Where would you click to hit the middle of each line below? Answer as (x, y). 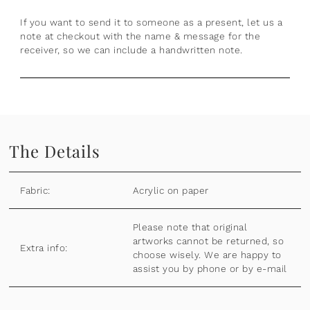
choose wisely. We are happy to (207, 254)
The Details (55, 151)
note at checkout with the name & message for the (140, 36)
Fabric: (35, 190)
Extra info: (44, 247)
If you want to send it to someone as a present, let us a (152, 22)
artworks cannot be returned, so (208, 240)
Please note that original (190, 227)
